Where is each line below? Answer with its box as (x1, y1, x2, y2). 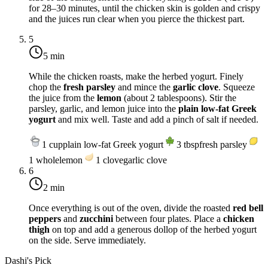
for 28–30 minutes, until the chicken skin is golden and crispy (29, 2, 260, 13)
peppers (29, 213, 61, 224)
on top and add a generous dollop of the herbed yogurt (50, 224, 257, 234)
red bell (233, 202, 263, 213)
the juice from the (29, 92, 97, 103)
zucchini (80, 213, 113, 224)
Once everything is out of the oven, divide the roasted (29, 202, 233, 213)
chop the (29, 81, 63, 92)
